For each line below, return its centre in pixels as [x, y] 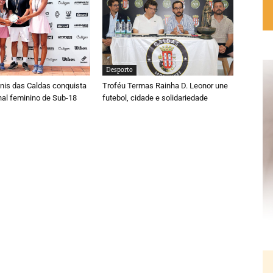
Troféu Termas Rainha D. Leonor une [165, 85]
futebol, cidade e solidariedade [155, 97]
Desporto [120, 69]
